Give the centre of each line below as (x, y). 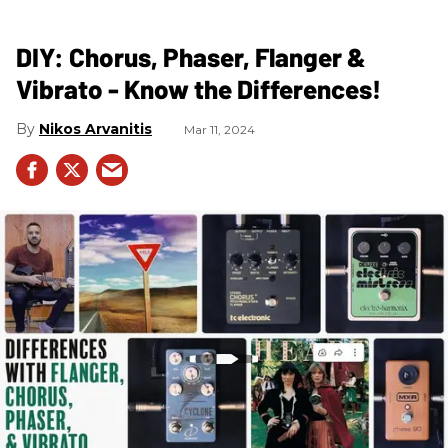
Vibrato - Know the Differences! (198, 88)
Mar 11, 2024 (219, 129)
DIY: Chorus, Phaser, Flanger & (191, 56)
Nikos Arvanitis (95, 128)
